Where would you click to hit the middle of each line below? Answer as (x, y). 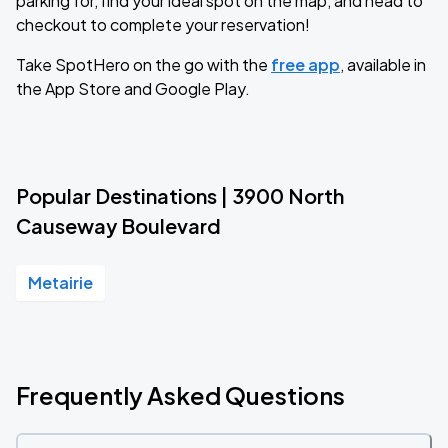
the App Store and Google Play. (133, 88)
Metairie (60, 282)
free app (305, 64)
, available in (383, 64)
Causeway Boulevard (118, 225)
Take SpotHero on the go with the (143, 64)
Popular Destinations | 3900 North (180, 195)
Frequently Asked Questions (180, 395)
